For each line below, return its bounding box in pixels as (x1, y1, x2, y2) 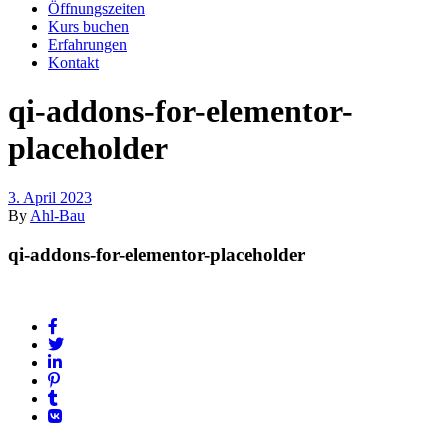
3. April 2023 (8, 188, 92, 206)
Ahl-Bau (30, 206, 85, 224)
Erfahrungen (48, 36, 127, 53)
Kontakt (48, 54, 99, 71)
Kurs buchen (48, 18, 129, 35)
